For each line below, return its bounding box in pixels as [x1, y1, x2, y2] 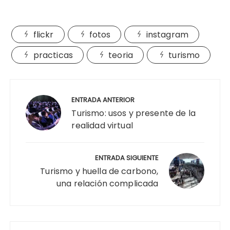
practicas [33, 49, 73, 61]
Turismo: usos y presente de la [71, 107, 196, 119]
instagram [146, 28, 188, 41]
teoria [108, 49, 133, 61]
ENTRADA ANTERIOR [71, 94, 135, 105]
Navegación [9, 75, 76, 97]
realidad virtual [71, 119, 133, 131]
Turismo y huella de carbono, [40, 165, 159, 177]
